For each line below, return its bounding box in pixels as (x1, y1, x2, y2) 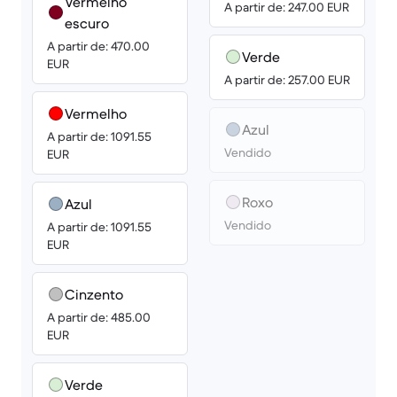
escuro (64, 14, 109, 32)
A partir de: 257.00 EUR (224, 72, 350, 88)
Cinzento (65, 285, 123, 303)
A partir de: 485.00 (47, 309, 151, 325)
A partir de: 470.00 (47, 38, 150, 54)
